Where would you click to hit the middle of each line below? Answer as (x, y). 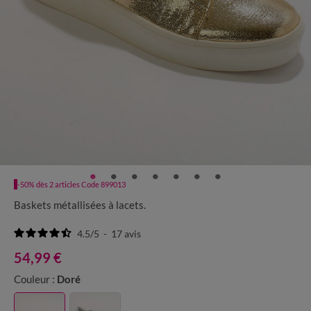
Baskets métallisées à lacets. (80, 205)
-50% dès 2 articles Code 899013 (72, 184)
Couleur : (34, 279)
